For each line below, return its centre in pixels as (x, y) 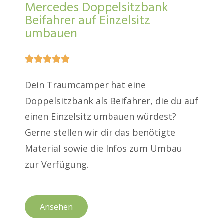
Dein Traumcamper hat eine (85, 85)
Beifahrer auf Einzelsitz (88, 21)
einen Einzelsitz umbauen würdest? (101, 117)
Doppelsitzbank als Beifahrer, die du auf (111, 101)
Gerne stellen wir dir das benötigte (100, 133)
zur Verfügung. (57, 165)
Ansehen (56, 206)
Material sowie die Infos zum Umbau (104, 149)
